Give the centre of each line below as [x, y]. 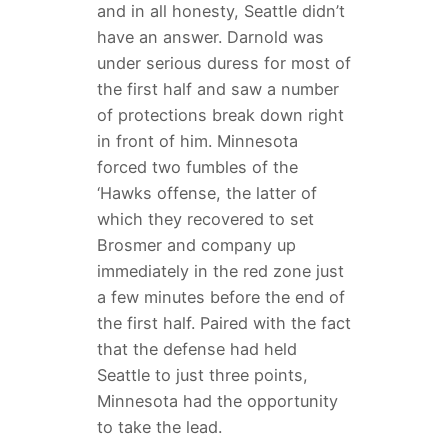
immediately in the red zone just [220, 271]
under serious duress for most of [223, 63]
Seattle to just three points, [202, 375]
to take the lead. [159, 427]
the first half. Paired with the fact [223, 323]
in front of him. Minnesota [197, 141]
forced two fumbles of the [197, 167]
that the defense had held [196, 349]
